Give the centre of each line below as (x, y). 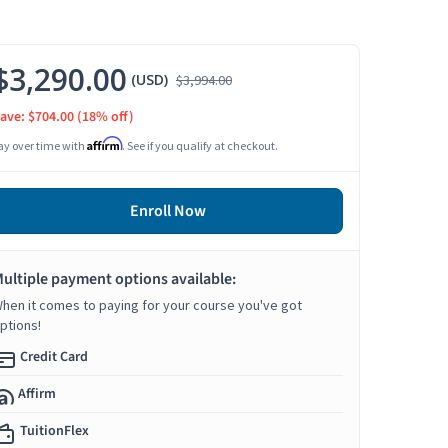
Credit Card (54, 357)
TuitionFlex (54, 431)
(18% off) (105, 117)
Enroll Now (167, 211)
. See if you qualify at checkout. (200, 146)
